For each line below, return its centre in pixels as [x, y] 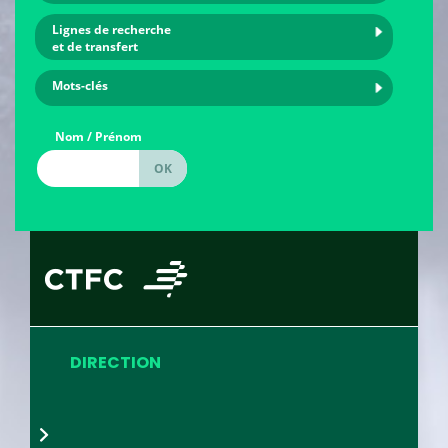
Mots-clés [80, 85]
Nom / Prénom [98, 136]
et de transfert [95, 46]
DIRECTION [115, 362]
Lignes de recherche [111, 29]
